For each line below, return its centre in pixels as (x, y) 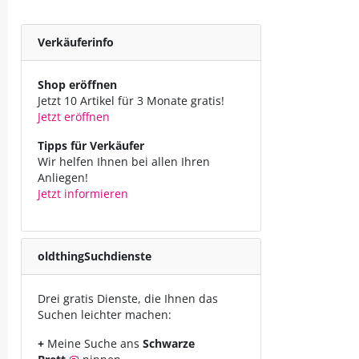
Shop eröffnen (77, 85)
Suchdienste (118, 256)
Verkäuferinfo (76, 42)
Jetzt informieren (83, 194)
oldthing (61, 256)
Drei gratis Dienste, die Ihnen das (128, 298)
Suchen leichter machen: (105, 315)
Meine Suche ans (93, 343)
